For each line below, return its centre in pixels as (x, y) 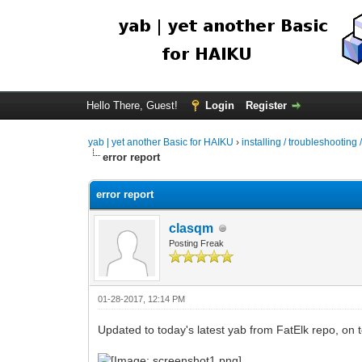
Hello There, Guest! (133, 105)
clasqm (192, 228)
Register (266, 105)
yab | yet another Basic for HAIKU (161, 142)
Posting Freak (197, 243)
